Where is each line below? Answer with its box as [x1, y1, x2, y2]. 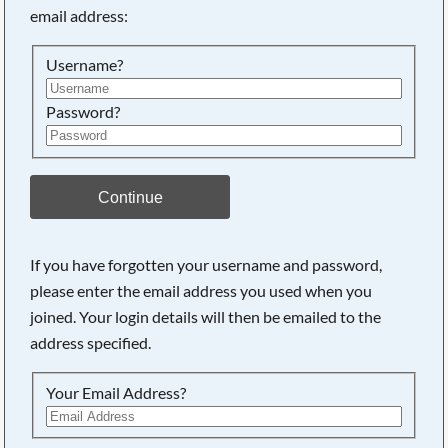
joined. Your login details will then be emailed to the [30, 306, 382, 326]
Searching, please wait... [152, 15, 312, 34]
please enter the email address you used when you [30, 280, 373, 300]
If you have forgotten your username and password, [30, 254, 383, 274]
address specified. [30, 332, 152, 352]
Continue [97, 187, 163, 206]
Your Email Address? [46, 382, 187, 402]
